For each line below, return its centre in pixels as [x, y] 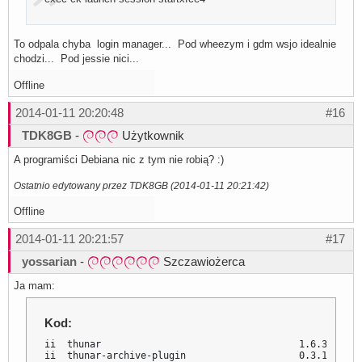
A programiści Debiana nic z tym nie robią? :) [119, 159]
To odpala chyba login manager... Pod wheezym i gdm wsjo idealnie [175, 44]
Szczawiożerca [202, 261]
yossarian [49, 261]
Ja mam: [34, 285]
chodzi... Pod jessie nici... [76, 58]
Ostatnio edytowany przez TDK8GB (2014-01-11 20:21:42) [141, 185]
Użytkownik [152, 135]
